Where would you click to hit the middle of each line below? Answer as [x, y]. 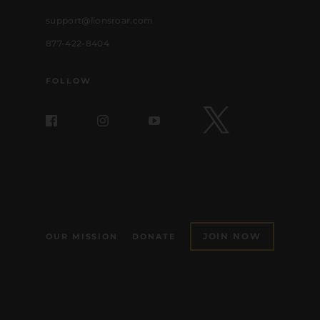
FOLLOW [69, 81]
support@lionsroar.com [100, 21]
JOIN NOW [232, 236]
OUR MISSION [82, 237]
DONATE [154, 237]
